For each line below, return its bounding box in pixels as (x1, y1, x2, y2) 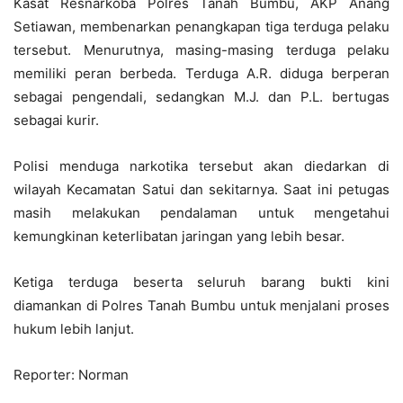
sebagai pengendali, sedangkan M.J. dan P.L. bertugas (13, 87, 390, 105)
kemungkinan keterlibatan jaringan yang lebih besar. (13, 227, 345, 245)
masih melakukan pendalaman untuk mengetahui (13, 203, 390, 221)
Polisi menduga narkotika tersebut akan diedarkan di (13, 157, 390, 175)
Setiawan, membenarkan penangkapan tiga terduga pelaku (13, 17, 390, 35)
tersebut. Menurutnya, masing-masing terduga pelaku (13, 40, 390, 58)
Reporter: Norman (13, 365, 129, 383)
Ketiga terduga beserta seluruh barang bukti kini (13, 273, 390, 291)
